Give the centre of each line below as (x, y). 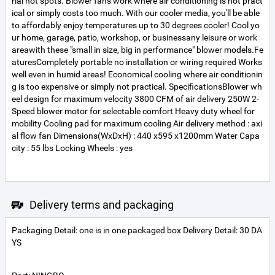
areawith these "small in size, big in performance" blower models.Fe (137, 50)
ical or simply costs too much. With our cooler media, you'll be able (136, 13)
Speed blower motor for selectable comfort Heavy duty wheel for (133, 111)
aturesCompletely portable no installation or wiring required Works (137, 62)
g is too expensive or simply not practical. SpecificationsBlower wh (137, 87)
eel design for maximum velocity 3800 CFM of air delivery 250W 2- (135, 99)
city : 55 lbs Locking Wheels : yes (72, 148)
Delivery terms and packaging (102, 205)
